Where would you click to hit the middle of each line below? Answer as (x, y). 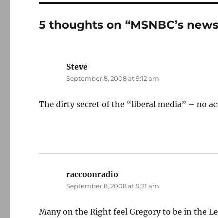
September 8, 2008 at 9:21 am (113, 186)
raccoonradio (92, 174)
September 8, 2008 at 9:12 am (113, 78)
